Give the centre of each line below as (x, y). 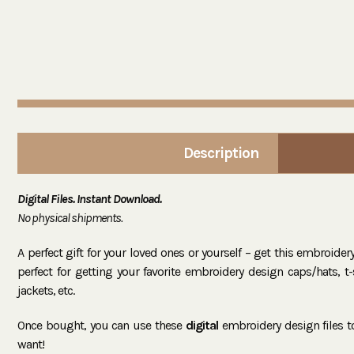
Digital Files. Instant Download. (89, 198)
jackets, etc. (46, 290)
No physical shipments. (70, 217)
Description (221, 153)
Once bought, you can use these (102, 325)
